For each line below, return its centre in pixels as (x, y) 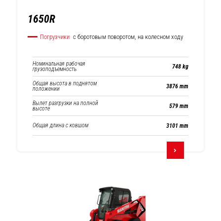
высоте (41, 108)
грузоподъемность (55, 69)
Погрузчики (55, 37)
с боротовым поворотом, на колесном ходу (127, 37)
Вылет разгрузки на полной (65, 103)
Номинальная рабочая (59, 64)
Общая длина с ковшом (60, 125)
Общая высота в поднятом (65, 83)
